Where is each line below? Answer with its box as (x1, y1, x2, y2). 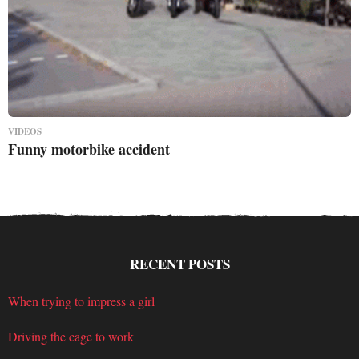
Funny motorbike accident (8, 139, 170, 160)
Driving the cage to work (8, 327, 134, 345)
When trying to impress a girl (8, 292, 155, 309)
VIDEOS (8, 125, 42, 139)
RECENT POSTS (129, 253, 230, 274)
